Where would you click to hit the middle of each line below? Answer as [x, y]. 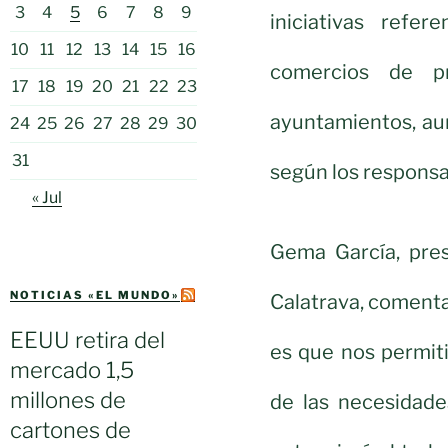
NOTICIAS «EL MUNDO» [95, 295]
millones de [68, 400]
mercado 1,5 [72, 370]
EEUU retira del [87, 340]
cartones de [70, 430]
